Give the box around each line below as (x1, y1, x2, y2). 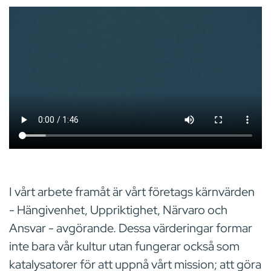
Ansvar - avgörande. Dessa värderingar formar (9, 220, 252, 237)
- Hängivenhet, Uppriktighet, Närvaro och (9, 202, 227, 218)
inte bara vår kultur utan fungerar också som (9, 238, 240, 255)
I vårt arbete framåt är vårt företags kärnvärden (9, 184, 255, 200)
